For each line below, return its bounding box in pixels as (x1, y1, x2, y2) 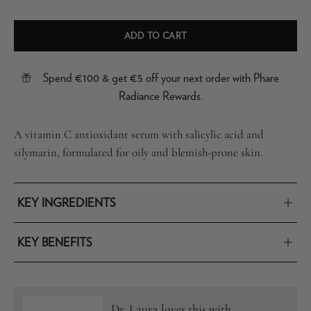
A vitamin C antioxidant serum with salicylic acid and (14, 127, 264, 142)
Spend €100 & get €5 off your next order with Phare (42, 71, 279, 85)
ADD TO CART (124, 31, 187, 42)
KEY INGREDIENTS (17, 196, 115, 210)
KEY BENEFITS (17, 235, 92, 250)
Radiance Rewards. (118, 89, 203, 103)
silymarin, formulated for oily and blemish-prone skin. (14, 145, 262, 160)
